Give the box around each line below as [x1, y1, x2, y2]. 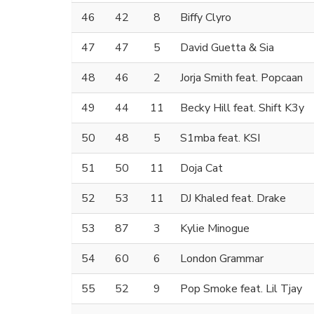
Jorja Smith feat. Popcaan [180, 70, 303, 86]
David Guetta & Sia [180, 40, 274, 56]
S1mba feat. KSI [180, 130, 260, 146]
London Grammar [180, 251, 264, 267]
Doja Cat [180, 161, 223, 177]
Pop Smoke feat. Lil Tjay [180, 281, 302, 297]
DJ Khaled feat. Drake [180, 191, 286, 207]
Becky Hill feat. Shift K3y [180, 100, 304, 116]
